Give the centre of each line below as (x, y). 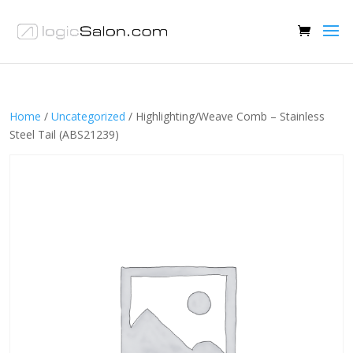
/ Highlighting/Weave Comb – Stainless (225, 116)
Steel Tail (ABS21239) (64, 134)
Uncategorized (88, 116)
